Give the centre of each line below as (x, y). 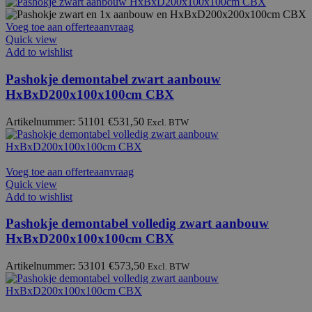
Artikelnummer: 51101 (57, 121)
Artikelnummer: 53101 (57, 265)
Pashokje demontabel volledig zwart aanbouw (137, 224)
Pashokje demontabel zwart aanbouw (113, 79)
